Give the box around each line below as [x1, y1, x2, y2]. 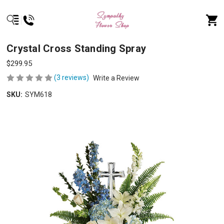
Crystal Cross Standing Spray [6, 42, 146, 55]
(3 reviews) [54, 73, 91, 81]
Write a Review [93, 73, 140, 82]
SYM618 [25, 90, 52, 98]
